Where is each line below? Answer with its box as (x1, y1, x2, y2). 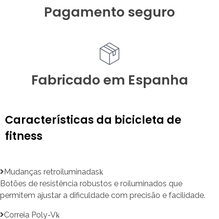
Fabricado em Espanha (31, 71, 188, 89)
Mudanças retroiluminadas (4, 167, 99, 176)
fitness (5, 128, 43, 144)
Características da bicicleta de (5, 111, 181, 128)
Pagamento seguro (44, 2, 175, 21)
